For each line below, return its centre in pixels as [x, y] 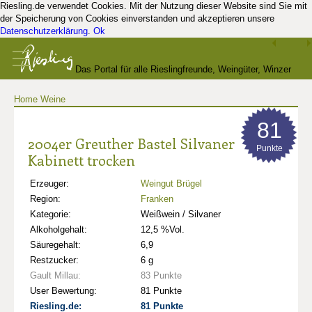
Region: [45, 199]
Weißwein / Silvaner [181, 214]
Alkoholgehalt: [58, 229]
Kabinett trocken [81, 160]
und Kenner [156, 111]
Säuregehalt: [55, 245]
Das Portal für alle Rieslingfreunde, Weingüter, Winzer [184, 69]
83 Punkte [161, 275]
